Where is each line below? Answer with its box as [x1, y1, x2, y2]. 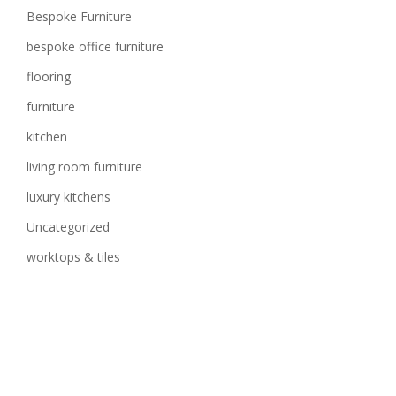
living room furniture [26, 158, 142, 175]
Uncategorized [26, 218, 110, 235]
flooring [26, 68, 71, 85]
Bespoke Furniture [26, 8, 132, 25]
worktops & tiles [26, 248, 120, 265]
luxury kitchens [26, 188, 110, 205]
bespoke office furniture [26, 38, 164, 55]
